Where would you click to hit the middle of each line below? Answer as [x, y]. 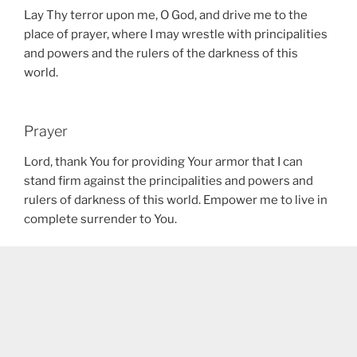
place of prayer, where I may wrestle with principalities [176, 34]
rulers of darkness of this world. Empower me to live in [176, 200]
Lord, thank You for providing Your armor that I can [163, 161]
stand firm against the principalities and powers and [169, 180]
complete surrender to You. [100, 219]
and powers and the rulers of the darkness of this [161, 53]
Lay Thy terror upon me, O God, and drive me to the [166, 15]
